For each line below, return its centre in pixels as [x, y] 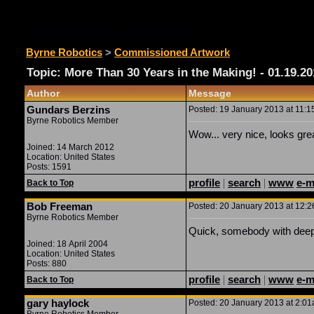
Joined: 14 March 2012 [70, 147]
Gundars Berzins [68, 110]
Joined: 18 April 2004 [67, 244]
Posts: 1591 [49, 167]
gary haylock [58, 303]
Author [43, 93]
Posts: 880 [47, 264]
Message [210, 93]
